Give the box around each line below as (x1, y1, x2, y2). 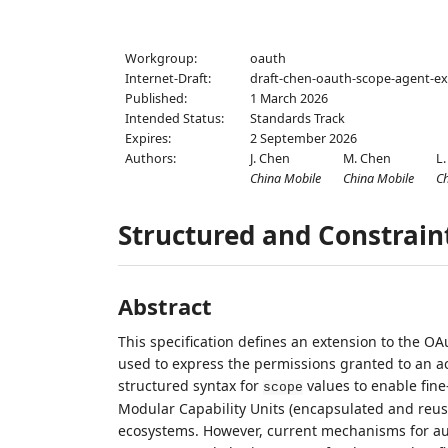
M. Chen (343, 150, 392, 167)
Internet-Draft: (124, 70, 211, 87)
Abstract (117, 291, 212, 321)
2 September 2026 (250, 130, 358, 147)
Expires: (124, 130, 171, 147)
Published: (124, 90, 187, 107)
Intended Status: (124, 110, 224, 127)
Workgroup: (124, 50, 197, 67)
